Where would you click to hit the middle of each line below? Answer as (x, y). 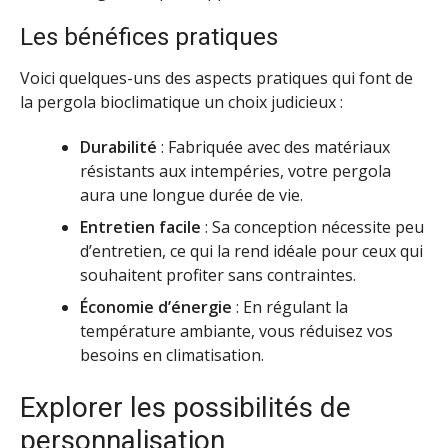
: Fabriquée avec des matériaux (273, 147)
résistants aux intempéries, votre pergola (235, 171)
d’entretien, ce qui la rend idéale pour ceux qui (251, 251)
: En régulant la (290, 307)
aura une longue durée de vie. (191, 195)
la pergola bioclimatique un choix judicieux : (181, 102)
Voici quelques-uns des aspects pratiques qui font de (216, 78)
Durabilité (118, 147)
